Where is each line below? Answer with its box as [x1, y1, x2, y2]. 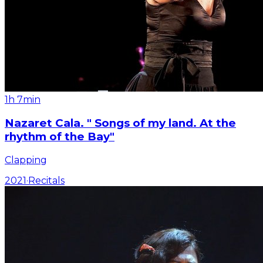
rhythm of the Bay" [5, 130, 114, 144]
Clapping [5, 154, 47, 166]
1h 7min [5, 94, 41, 106]
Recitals [28, 174, 65, 186]
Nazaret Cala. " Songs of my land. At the [5, 116, 236, 130]
